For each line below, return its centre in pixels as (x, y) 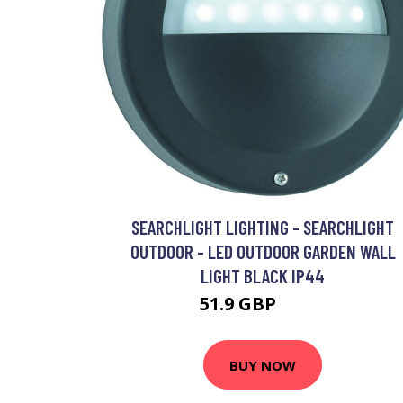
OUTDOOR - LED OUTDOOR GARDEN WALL (263, 251)
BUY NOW (263, 365)
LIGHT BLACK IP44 (263, 276)
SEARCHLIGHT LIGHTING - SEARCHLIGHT (263, 227)
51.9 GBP (240, 304)
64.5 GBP (303, 306)
